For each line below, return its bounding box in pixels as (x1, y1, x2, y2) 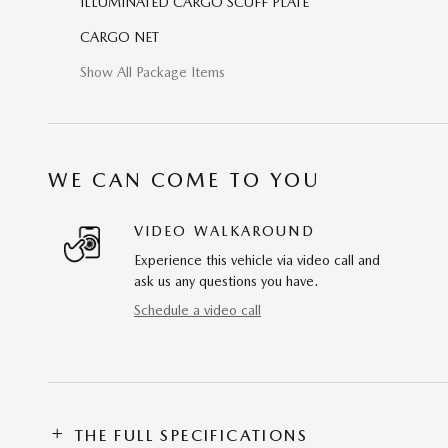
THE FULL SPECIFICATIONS (74, 425, 309, 445)
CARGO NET (80, 28, 159, 45)
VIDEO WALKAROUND (134, 222, 315, 239)
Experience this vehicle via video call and (134, 251, 380, 268)
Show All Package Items (80, 63, 225, 80)
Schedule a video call (134, 301, 261, 318)
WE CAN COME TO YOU (48, 167, 321, 192)
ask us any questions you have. (134, 272, 318, 289)
